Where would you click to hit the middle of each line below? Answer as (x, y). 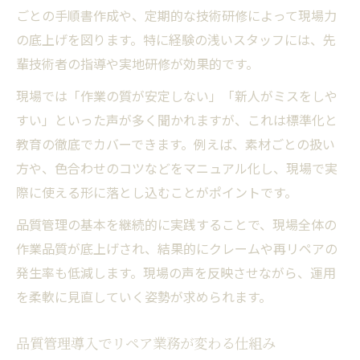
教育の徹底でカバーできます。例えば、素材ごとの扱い (176, 143)
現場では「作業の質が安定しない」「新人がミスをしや (177, 95)
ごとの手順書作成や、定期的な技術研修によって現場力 (176, 15)
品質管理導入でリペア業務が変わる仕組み (146, 342)
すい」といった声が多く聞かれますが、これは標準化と (177, 119)
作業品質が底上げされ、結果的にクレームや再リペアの (177, 248)
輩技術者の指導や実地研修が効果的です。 (137, 63)
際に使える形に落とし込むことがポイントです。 (157, 192)
